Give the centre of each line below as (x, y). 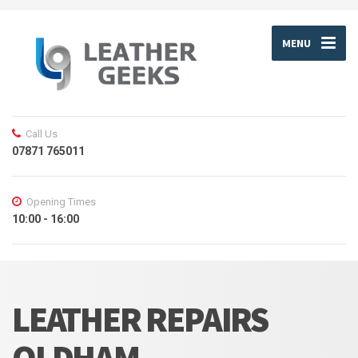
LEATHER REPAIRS (140, 320)
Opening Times (61, 202)
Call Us (42, 134)
